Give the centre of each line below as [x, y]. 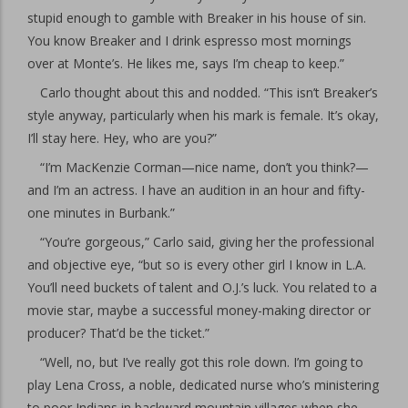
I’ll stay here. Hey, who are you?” [122, 138]
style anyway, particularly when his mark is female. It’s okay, [203, 115]
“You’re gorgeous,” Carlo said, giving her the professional [207, 242]
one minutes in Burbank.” [101, 213]
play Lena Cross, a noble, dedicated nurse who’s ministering [203, 385]
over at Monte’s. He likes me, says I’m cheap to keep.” [186, 63]
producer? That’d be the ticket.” [118, 333]
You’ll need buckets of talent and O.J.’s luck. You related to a [202, 287]
